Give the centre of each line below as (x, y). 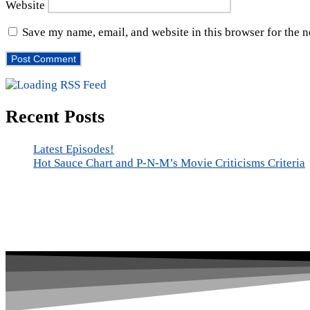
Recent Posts (55, 117)
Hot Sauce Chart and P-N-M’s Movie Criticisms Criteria (169, 163)
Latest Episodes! (74, 149)
